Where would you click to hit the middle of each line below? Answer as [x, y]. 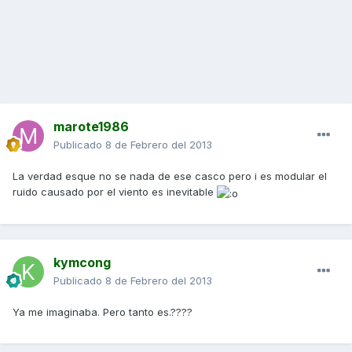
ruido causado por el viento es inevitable [115, 192]
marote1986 [91, 127]
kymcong [82, 263]
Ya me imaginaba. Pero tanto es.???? [103, 312]
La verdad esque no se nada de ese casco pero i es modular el [170, 176]
